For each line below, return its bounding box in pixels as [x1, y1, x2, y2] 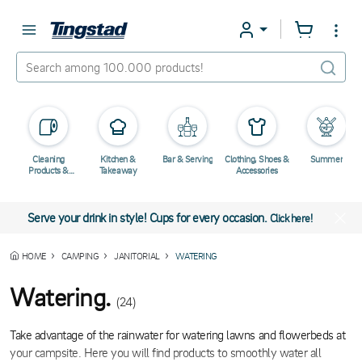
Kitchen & [100, 153, 136, 165]
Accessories [236, 164, 278, 176]
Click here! [269, 211, 313, 225]
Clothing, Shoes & [225, 153, 289, 165]
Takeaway [99, 164, 137, 176]
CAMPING [61, 250, 99, 262]
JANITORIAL [114, 250, 160, 262]
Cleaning [32, 153, 65, 165]
